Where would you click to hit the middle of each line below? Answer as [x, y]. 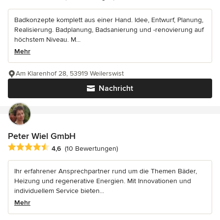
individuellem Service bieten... [59, 191]
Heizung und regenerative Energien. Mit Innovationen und [103, 181]
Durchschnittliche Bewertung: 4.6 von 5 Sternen [90, 148]
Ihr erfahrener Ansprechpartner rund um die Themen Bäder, [106, 171]
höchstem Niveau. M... [47, 40]
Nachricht [116, 89]
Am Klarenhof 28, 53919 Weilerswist [70, 74]
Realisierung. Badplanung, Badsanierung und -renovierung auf [109, 30]
